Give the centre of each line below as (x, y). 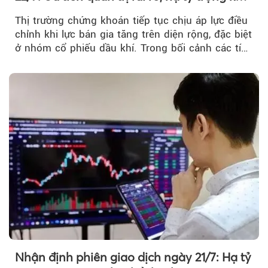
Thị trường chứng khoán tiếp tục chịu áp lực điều (131, 21)
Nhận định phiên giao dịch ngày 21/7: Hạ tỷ (133, 257)
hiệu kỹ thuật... (51, 62)
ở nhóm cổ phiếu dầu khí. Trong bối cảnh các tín (131, 48)
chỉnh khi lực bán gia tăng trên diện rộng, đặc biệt (133, 34)
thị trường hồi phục (68, 12)
